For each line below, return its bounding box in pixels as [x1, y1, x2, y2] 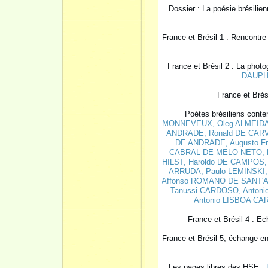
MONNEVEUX [162, 118, 212, 128]
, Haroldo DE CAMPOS [184, 157, 264, 166]
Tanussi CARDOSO [170, 185, 239, 195]
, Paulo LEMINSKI [200, 166, 265, 176]
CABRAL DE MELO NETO [169, 147, 262, 157]
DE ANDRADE [175, 138, 226, 147]
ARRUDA [168, 166, 201, 176]
